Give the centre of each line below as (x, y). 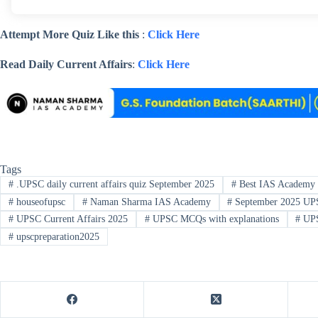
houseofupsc (39, 202)
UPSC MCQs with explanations (214, 219)
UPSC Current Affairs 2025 (70, 219)
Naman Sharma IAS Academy (149, 202)
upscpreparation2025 (56, 236)
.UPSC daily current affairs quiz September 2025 (114, 185)
